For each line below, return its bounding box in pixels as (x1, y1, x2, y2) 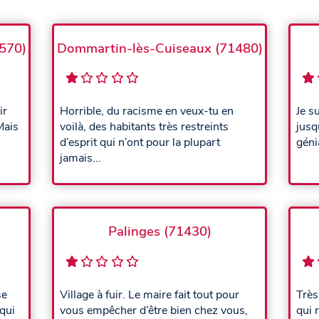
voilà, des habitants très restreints (60, 119, 229, 135)
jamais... (60, 150, 101, 167)
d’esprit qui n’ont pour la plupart (60, 135, 220, 151)
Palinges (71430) (108, 221, 211, 241)
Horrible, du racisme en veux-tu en (60, 103, 234, 120)
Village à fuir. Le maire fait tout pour (60, 286, 239, 303)
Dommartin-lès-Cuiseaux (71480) (56, 38, 263, 58)
